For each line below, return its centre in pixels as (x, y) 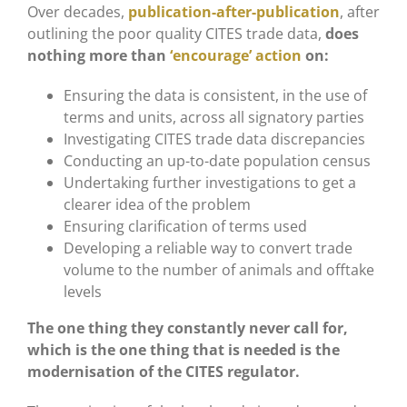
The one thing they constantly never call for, (187, 328)
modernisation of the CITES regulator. (163, 371)
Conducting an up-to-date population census (217, 160)
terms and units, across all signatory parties (213, 117)
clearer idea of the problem (157, 204)
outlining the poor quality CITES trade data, (176, 33)
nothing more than (98, 55)
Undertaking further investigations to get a (209, 182)
